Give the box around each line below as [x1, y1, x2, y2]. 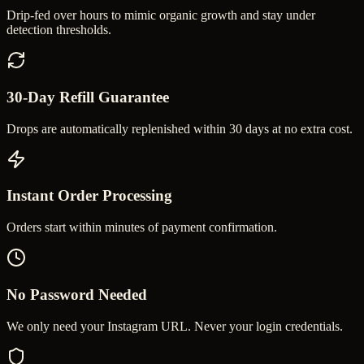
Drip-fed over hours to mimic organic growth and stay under [6, 8, 315, 23]
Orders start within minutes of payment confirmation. [6, 220, 277, 235]
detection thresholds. [6, 23, 111, 37]
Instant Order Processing [6, 187, 172, 205]
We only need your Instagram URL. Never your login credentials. [6, 318, 343, 333]
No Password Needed [6, 285, 147, 303]
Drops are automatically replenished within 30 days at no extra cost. [6, 121, 353, 136]
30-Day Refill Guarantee [6, 89, 169, 106]
